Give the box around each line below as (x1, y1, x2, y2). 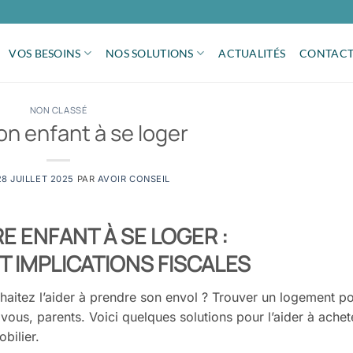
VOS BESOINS (9, 46, 81, 60)
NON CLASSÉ (29, 104, 87, 116)
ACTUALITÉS (218, 46, 286, 60)
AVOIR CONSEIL (97, 173, 171, 184)
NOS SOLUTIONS (106, 46, 194, 60)
